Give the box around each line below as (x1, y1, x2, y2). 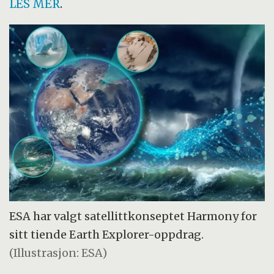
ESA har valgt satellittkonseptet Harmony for (9, 209, 257, 223)
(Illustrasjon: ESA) (9, 245, 108, 260)
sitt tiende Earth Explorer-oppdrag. (9, 227, 204, 242)
